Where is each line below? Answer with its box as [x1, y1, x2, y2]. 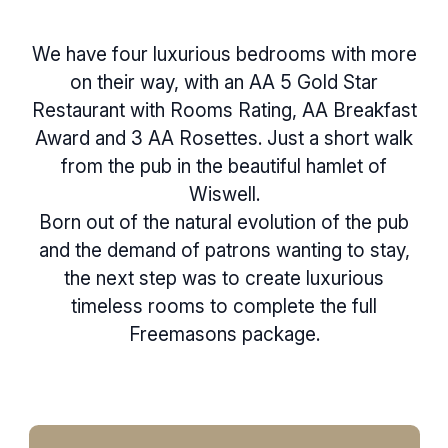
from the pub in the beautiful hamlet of [61, 154, 387, 178]
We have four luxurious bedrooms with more [31, 42, 417, 66]
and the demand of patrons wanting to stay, [38, 238, 410, 262]
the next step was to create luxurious [64, 266, 384, 290]
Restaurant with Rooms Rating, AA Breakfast [31, 98, 417, 122]
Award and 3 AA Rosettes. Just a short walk [35, 126, 413, 150]
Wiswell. [188, 182, 260, 206]
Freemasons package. [128, 322, 320, 346]
